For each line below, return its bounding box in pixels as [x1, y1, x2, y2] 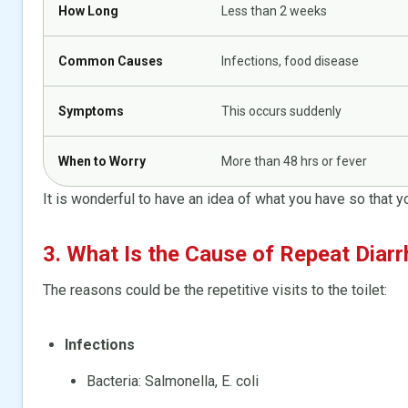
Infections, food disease [221, 53, 359, 68]
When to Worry [58, 153, 146, 168]
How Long [58, 3, 118, 18]
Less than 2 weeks [221, 3, 327, 18]
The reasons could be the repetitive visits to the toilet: [43, 280, 387, 299]
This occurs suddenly [221, 103, 342, 118]
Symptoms [58, 103, 124, 118]
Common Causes [58, 53, 163, 68]
